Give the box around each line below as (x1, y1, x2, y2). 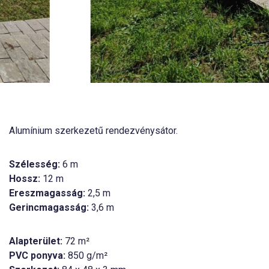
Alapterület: (9, 235, 62, 247)
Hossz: (9, 173, 40, 185)
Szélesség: (9, 159, 60, 171)
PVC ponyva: (9, 250, 65, 262)
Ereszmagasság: (9, 187, 85, 199)
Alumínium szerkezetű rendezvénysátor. (9, 125, 178, 137)
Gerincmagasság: (9, 202, 89, 214)
